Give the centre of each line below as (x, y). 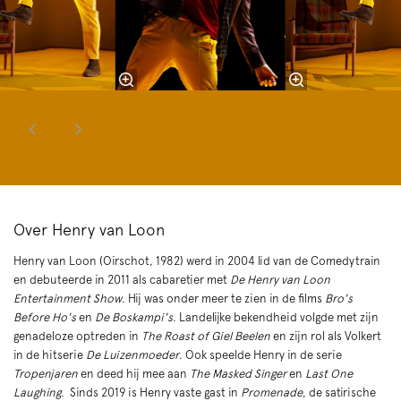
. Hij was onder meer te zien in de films (223, 299)
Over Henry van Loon (89, 230)
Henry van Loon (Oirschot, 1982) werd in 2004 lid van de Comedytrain (197, 261)
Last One (329, 374)
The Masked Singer (238, 374)
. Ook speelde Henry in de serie (260, 355)
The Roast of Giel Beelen (206, 337)
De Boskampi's (134, 318)
